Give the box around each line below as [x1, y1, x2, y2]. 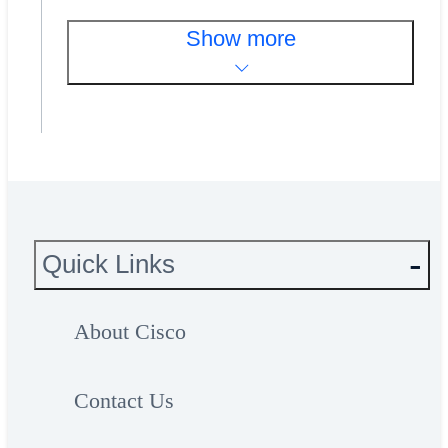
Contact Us [73, 388, 174, 414]
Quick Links [41, 250, 175, 279]
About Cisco [73, 318, 186, 344]
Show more [185, 26, 296, 52]
